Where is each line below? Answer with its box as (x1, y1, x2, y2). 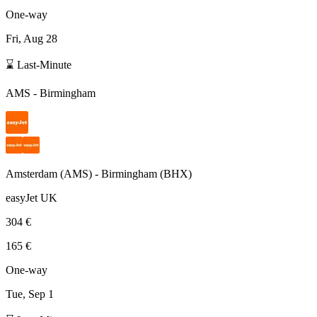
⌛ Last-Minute (6, 58, 71, 71)
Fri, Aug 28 (6, 32, 57, 45)
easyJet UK (6, 191, 57, 204)
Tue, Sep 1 (6, 287, 54, 300)
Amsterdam (6, 167, 57, 180)
